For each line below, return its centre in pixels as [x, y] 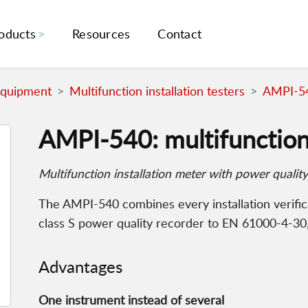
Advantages [80, 267]
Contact [180, 34]
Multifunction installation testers [157, 91]
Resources [101, 34]
